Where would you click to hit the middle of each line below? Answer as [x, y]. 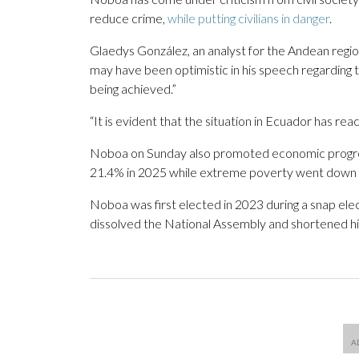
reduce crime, [129, 18]
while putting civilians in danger [248, 18]
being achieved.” [133, 89]
